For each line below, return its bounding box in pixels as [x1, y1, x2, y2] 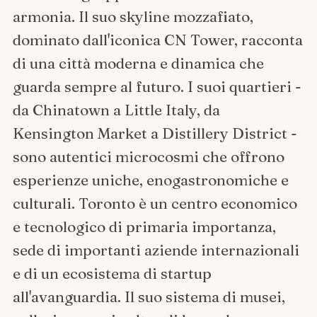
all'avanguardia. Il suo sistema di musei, [12, 287, 285, 306]
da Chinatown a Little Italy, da [12, 100, 220, 119]
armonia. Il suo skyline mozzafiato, [12, 6, 253, 25]
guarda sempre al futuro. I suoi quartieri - [12, 76, 301, 96]
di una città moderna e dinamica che [12, 53, 264, 72]
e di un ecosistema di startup [12, 263, 212, 282]
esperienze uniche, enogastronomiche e [12, 170, 289, 189]
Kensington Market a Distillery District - [12, 123, 297, 142]
